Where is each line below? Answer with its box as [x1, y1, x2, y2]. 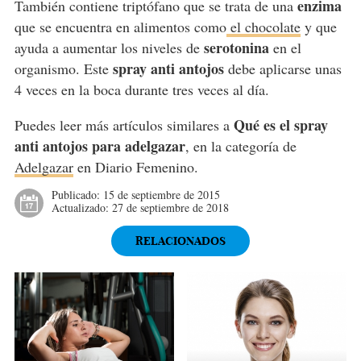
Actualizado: [51, 200, 112, 216]
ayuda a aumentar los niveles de [14, 38, 200, 58]
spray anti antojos [108, 58, 224, 80]
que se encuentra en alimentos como [14, 17, 226, 37]
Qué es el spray [233, 114, 328, 136]
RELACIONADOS [135, 234, 226, 249]
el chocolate [226, 17, 301, 37]
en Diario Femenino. [73, 157, 198, 177]
